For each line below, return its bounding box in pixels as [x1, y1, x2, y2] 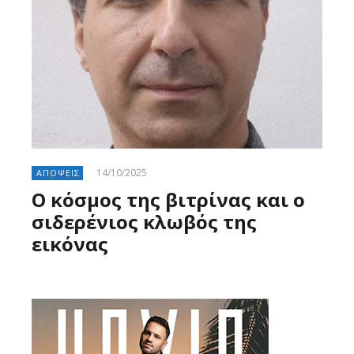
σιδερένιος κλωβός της [32, 208, 257, 235]
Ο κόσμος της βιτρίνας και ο [32, 186, 305, 213]
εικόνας [32, 230, 108, 257]
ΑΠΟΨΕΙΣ [36, 166, 80, 179]
